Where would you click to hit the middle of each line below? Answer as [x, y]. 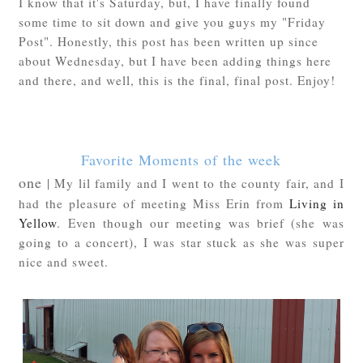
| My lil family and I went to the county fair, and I [193, 183]
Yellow [38, 222]
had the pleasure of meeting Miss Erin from [154, 203]
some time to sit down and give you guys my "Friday [173, 21]
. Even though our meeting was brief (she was [201, 222]
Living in [316, 203]
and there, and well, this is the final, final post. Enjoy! [180, 80]
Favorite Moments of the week [181, 159]
